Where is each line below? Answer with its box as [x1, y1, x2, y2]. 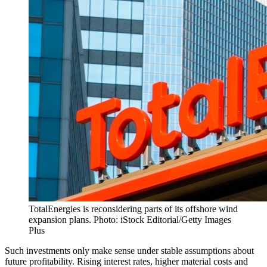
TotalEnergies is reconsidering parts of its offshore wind [29, 203, 238, 214]
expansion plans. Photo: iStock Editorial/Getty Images [29, 214, 231, 225]
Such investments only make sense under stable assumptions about [5, 245, 254, 256]
